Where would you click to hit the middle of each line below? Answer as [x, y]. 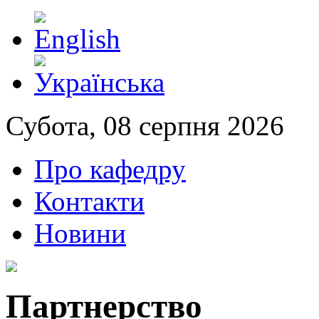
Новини [80, 233]
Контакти [89, 201]
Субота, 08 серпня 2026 [145, 126]
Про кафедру [110, 169]
